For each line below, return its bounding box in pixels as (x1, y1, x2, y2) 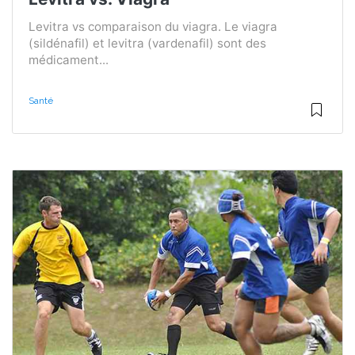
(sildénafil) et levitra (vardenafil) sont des (29, 35, 266, 51)
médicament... (29, 52, 109, 67)
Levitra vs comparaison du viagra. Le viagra (29, 18, 277, 34)
